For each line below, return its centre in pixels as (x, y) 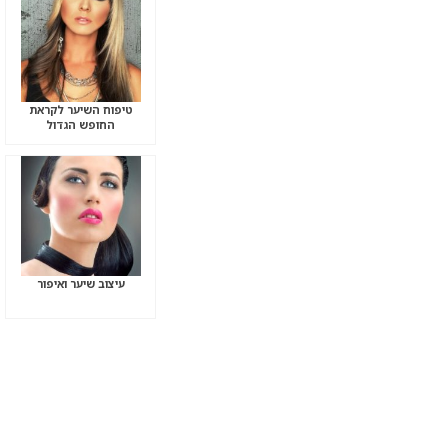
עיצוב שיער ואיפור (80, 283)
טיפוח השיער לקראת (80, 109)
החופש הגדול (81, 124)
